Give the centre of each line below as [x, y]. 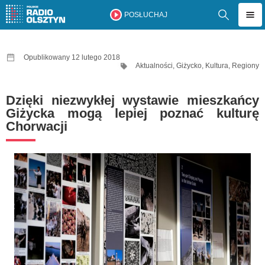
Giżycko [189, 66]
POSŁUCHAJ [146, 15]
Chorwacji [37, 126]
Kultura [217, 66]
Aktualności [154, 66]
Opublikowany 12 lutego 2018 [72, 57]
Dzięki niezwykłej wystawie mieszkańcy [132, 100]
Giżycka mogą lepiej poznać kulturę [132, 113]
